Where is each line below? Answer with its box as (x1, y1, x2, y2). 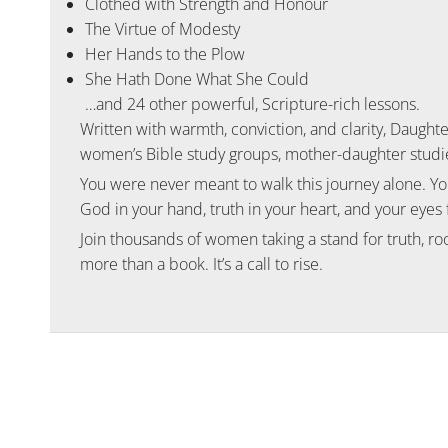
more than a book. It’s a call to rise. (80, 253, 323, 276)
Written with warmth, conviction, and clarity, (80, 118, 390, 141)
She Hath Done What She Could (85, 68, 309, 91)
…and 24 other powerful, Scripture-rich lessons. (85, 93, 420, 116)
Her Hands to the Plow (85, 43, 245, 66)
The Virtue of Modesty (85, 18, 240, 41)
